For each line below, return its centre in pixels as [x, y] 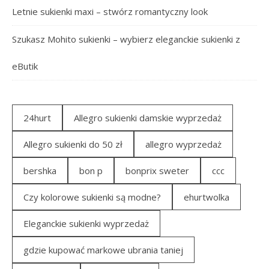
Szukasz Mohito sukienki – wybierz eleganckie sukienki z [126, 39]
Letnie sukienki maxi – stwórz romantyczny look [110, 12]
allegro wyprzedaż [183, 144]
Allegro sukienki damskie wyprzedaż [148, 118]
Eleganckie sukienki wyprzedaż [86, 224]
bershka [40, 171]
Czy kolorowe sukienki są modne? [92, 197]
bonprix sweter [157, 171]
